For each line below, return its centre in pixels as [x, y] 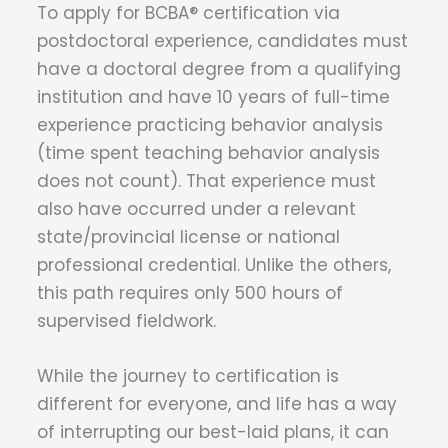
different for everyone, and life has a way [217, 403]
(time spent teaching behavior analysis [208, 152]
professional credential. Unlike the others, [214, 264]
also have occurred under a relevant [196, 208]
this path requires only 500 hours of [190, 292]
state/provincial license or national [188, 236]
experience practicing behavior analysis [210, 124]
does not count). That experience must [206, 180]
